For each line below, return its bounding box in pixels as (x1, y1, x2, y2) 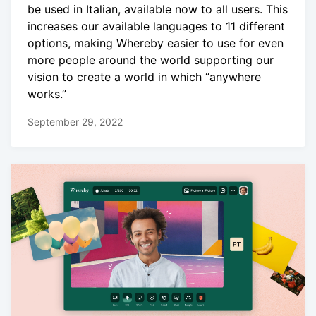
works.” (28, 87, 66, 102)
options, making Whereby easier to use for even (28, 36, 284, 51)
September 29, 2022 (28, 115, 123, 128)
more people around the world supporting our (28, 53, 274, 68)
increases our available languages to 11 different (28, 19, 285, 34)
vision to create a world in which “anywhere (28, 70, 261, 85)
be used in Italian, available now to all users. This (28, 2, 288, 17)
